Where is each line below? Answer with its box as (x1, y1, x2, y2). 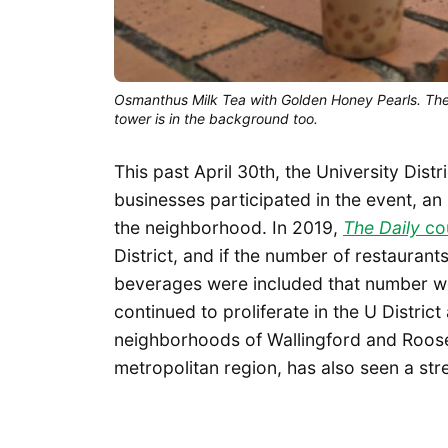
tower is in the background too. (114, 109, 318, 127)
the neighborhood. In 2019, (114, 216, 343, 238)
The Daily (343, 216, 420, 238)
